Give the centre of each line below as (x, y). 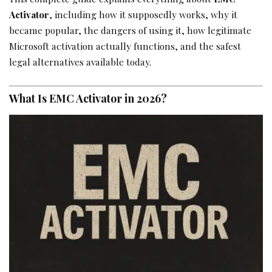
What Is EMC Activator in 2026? (88, 98)
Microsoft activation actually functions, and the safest (125, 46)
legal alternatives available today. (80, 62)
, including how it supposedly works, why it (143, 14)
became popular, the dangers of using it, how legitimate (130, 30)
